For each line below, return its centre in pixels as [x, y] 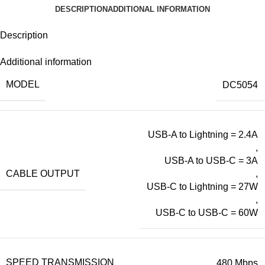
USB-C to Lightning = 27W [202, 187]
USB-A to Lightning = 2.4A [203, 135]
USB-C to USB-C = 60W [207, 213]
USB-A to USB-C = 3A [211, 161]
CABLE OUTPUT [43, 173]
